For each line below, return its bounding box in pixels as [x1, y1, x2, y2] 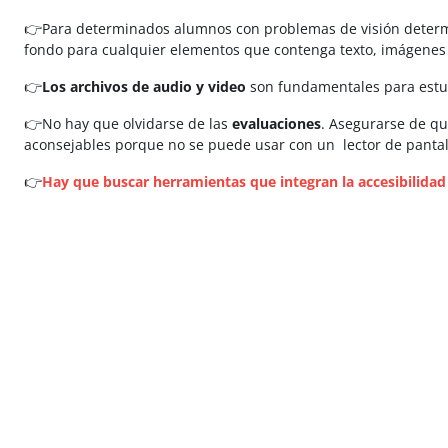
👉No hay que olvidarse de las [24, 114, 228, 133]
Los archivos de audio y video [42, 77, 246, 96]
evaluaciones [228, 114, 321, 133]
